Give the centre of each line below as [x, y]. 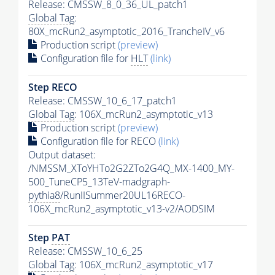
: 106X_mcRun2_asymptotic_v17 [144, 264]
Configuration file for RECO [98, 141]
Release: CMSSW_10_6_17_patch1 [103, 100]
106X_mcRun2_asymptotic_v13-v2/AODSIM [122, 208]
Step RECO [53, 87]
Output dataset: [62, 154]
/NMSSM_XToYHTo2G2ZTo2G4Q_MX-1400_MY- [131, 168]
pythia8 [44, 195]
